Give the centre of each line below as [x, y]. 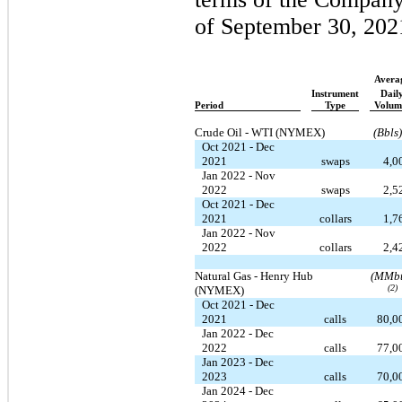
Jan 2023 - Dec [238, 362]
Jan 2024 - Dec [238, 390]
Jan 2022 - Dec [238, 333]
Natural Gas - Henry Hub [254, 275]
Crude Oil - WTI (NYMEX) [260, 132]
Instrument [335, 93]
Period [209, 105]
